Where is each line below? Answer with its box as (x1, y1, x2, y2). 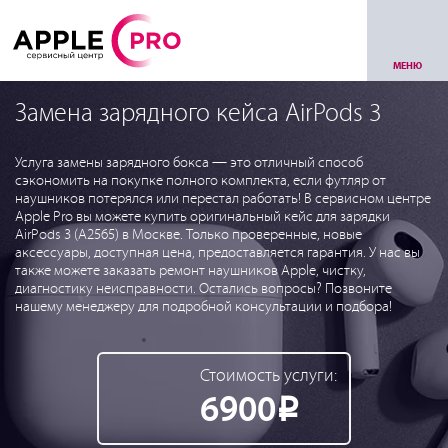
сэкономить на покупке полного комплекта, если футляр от (15, 173, 386, 189)
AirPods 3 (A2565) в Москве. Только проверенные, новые (15, 227, 362, 243)
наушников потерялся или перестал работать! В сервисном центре (15, 191, 431, 207)
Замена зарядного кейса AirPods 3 (15, 100, 382, 128)
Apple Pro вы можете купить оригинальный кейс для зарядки (15, 209, 390, 225)
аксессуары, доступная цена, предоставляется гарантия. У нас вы (15, 245, 420, 261)
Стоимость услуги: (200, 366, 337, 386)
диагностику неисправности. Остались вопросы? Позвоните (15, 281, 392, 297)
